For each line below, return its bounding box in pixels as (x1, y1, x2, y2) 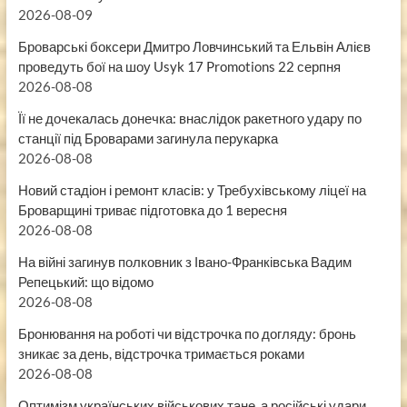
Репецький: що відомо (17, 273, 154, 291)
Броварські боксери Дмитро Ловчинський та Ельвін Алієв (17, 38, 371, 55)
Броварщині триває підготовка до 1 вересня (17, 202, 287, 219)
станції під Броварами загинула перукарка (17, 130, 278, 147)
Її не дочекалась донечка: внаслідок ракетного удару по (17, 110, 362, 127)
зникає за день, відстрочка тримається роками (17, 345, 304, 362)
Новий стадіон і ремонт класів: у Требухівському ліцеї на (17, 182, 366, 199)
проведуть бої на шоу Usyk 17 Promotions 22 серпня (17, 58, 341, 75)
